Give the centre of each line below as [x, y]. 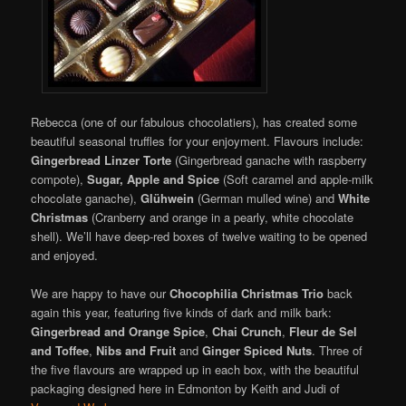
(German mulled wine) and [266, 198]
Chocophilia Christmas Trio [247, 293]
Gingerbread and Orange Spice [118, 331]
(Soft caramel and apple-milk [297, 179]
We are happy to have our [101, 293]
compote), [59, 179]
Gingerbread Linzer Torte [101, 159]
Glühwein [168, 198]
